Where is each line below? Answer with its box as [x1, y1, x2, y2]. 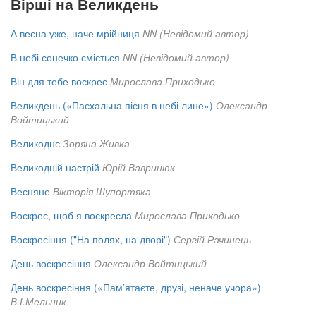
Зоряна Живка [63, 136, 130, 151]
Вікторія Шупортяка [53, 184, 151, 199]
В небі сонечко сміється [11, 50, 120, 65]
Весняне [11, 184, 50, 199]
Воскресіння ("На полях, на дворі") [11, 232, 171, 247]
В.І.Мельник [11, 294, 66, 309]
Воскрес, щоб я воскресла [11, 208, 132, 223]
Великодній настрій [11, 160, 99, 175]
